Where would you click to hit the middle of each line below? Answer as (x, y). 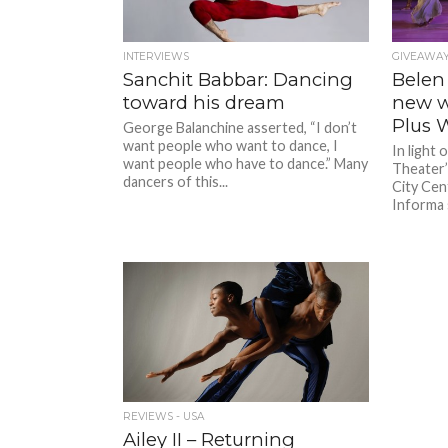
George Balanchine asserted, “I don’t (240, 127)
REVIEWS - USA (164, 416)
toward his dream (204, 102)
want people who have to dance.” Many (246, 163)
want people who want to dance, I (231, 145)
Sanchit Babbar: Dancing (238, 79)
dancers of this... (176, 181)
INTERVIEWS (156, 56)
